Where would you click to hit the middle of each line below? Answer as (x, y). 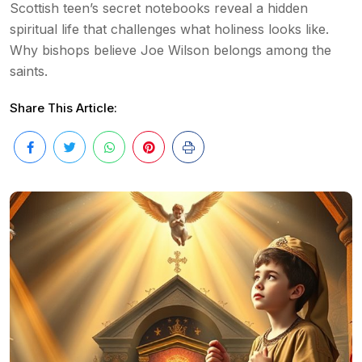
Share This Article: (63, 108)
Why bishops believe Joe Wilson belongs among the (170, 50)
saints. (29, 71)
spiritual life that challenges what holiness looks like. (169, 29)
